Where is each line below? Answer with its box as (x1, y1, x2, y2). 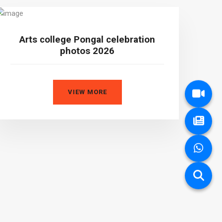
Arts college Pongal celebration (19, 34, 155, 46)
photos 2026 (60, 46, 114, 57)
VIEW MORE (67, 88, 107, 96)
